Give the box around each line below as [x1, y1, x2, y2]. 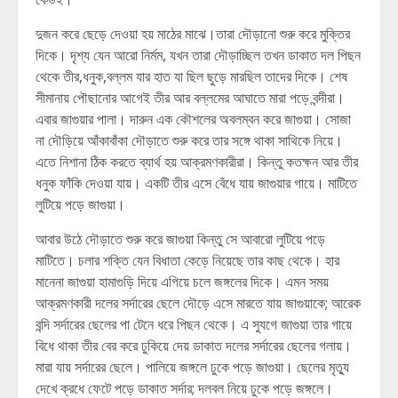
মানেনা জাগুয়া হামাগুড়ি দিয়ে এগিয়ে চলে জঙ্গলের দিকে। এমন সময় [36, 272, 329, 291]
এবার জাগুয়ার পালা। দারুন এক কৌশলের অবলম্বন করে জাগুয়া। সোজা [36, 109, 351, 129]
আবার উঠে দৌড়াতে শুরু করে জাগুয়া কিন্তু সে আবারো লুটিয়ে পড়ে [36, 229, 325, 249]
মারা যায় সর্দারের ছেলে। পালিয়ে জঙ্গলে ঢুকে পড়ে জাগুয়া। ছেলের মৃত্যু [36, 357, 349, 377]
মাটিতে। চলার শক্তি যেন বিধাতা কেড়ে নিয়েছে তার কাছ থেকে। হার [36, 251, 339, 270]
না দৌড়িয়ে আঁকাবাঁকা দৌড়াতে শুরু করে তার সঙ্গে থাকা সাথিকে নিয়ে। [36, 131, 343, 150]
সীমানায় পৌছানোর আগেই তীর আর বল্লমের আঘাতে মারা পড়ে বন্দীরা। [36, 88, 345, 107]
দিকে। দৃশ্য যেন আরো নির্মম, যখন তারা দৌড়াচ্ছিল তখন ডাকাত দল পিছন [36, 45, 361, 65]
